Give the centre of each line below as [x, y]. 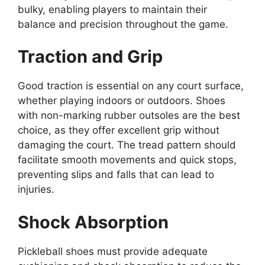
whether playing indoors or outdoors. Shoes [122, 101]
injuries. [36, 190]
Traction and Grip [90, 57]
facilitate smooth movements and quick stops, [127, 160]
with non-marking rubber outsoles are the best [129, 116]
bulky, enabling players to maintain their [112, 9]
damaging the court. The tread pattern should [127, 145]
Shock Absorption [93, 222]
